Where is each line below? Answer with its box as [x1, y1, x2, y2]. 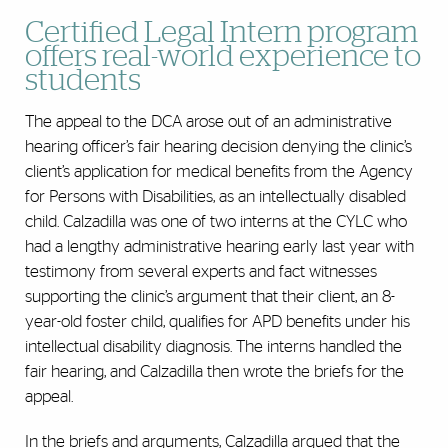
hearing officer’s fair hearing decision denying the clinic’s [25, 138, 412, 156]
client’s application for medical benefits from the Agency [25, 163, 413, 181]
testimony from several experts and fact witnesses [25, 263, 377, 281]
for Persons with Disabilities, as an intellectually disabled [25, 188, 406, 206]
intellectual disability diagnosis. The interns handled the [25, 338, 402, 356]
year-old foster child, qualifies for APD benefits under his [25, 313, 410, 331]
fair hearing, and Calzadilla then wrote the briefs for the [25, 363, 404, 381]
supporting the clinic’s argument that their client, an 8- [25, 288, 395, 306]
